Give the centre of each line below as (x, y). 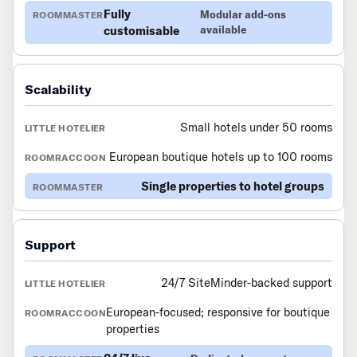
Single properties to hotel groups (233, 186)
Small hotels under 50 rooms (256, 127)
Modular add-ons (243, 15)
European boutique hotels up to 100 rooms (221, 157)
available (223, 30)
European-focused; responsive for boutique (218, 312)
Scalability (58, 90)
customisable (141, 31)
